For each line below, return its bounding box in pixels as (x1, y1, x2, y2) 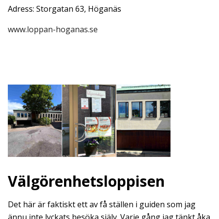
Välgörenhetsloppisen (8, 171, 165, 191)
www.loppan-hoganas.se (8, 23, 98, 35)
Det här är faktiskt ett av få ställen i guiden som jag (8, 198, 196, 210)
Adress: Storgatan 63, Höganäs (8, 3, 121, 14)
